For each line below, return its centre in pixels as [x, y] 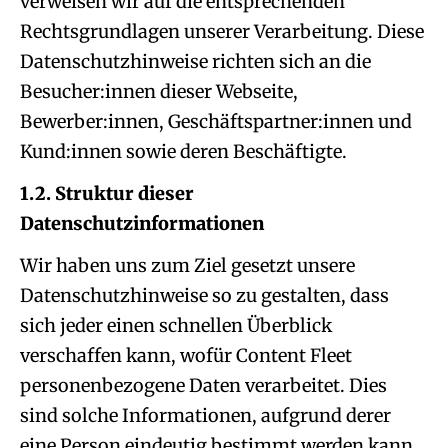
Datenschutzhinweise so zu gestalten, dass [204, 295]
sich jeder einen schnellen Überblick [176, 325]
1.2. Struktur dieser [107, 193]
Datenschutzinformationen [142, 223]
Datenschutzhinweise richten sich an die [195, 61]
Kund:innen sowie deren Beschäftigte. [183, 151]
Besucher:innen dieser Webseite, [159, 91]
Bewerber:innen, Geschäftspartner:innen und [216, 121]
